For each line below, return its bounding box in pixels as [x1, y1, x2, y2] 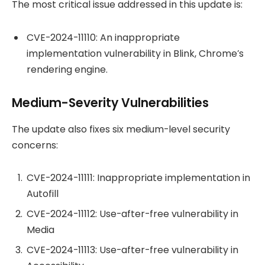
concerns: [12, 138, 58, 152]
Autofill [27, 187, 59, 201]
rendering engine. [27, 62, 108, 76]
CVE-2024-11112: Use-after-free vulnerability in [27, 207, 238, 221]
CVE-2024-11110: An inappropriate [27, 30, 180, 44]
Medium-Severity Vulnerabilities [12, 94, 209, 112]
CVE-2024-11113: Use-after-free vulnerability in [27, 243, 238, 257]
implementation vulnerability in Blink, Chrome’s [27, 46, 244, 60]
